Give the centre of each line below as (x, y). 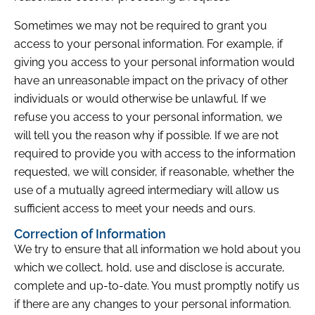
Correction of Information (90, 234)
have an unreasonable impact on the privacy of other (151, 80)
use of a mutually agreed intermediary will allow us (147, 190)
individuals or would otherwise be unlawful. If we (140, 98)
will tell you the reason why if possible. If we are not (146, 135)
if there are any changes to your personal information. (153, 304)
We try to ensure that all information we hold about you (157, 250)
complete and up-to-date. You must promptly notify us (157, 286)
